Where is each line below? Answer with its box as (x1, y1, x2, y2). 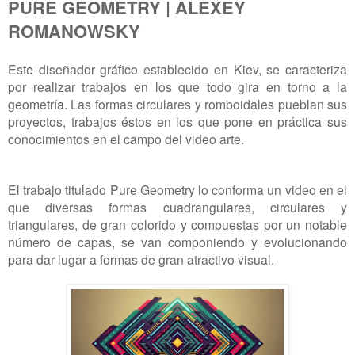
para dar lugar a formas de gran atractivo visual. (8, 250, 274, 268)
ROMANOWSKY (8, 17, 140, 44)
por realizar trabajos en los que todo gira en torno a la (8, 77, 347, 95)
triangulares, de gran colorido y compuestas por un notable (8, 215, 347, 233)
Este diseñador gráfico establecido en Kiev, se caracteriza (8, 59, 347, 78)
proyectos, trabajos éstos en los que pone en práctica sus (8, 112, 347, 130)
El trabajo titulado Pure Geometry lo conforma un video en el (8, 180, 347, 198)
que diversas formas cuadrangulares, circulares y (8, 197, 347, 216)
